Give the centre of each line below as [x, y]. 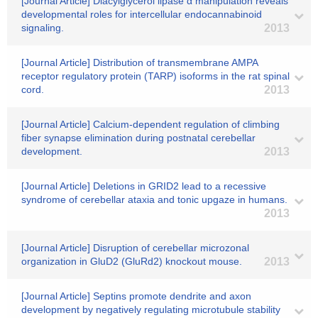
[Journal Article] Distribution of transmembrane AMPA [139, 62]
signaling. [43, 28]
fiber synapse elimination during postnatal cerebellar [138, 138]
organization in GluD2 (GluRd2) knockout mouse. [132, 261]
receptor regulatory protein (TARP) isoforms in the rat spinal [155, 76]
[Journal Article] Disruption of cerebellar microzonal [135, 248]
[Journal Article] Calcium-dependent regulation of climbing [150, 124]
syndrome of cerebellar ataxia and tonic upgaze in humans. [154, 199]
